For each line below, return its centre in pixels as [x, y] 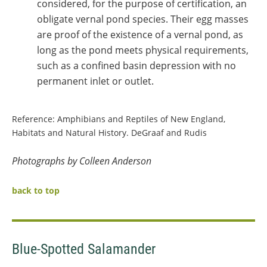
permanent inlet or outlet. [95, 81]
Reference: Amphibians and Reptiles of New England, [119, 119]
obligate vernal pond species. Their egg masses [143, 19]
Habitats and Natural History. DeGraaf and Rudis [109, 132]
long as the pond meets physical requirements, [143, 50]
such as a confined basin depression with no [136, 65]
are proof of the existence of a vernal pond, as [140, 34]
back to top [36, 190]
